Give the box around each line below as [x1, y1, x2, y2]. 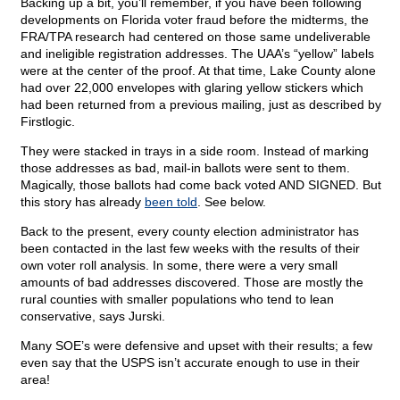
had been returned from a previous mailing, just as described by [21, 97, 381, 112]
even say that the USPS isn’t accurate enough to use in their [21, 355, 360, 371]
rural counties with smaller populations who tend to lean [21, 292, 334, 307]
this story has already [21, 195, 145, 210]
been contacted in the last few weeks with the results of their [21, 241, 360, 256]
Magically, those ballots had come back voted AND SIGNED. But [21, 178, 381, 193]
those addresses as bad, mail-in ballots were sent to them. [21, 161, 350, 176]
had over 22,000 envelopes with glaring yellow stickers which [21, 80, 363, 96]
